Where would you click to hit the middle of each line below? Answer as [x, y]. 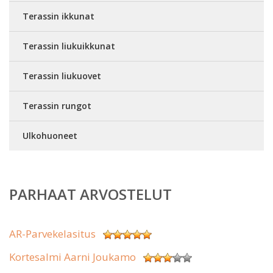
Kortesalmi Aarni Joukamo [73, 257]
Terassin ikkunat [58, 16]
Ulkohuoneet [50, 136]
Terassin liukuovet [62, 76]
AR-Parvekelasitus [52, 234]
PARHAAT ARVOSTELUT [90, 194]
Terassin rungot [57, 106]
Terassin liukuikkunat [69, 46]
